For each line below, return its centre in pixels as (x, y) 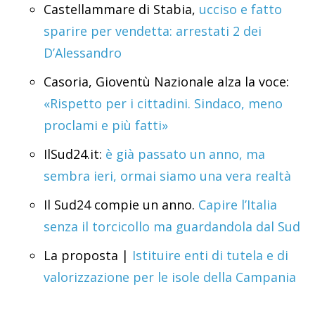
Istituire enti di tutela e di (210, 256)
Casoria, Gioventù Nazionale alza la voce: (166, 82)
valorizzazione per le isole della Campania (170, 277)
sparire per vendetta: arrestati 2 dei (153, 31)
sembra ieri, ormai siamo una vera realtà (167, 176)
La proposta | (88, 256)
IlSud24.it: (73, 154)
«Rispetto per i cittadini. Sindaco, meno (163, 104)
